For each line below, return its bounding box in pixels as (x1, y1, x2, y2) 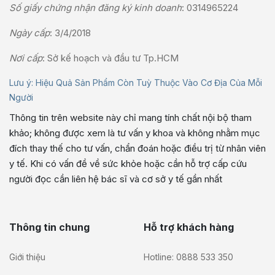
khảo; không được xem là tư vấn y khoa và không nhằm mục (9, 126, 260, 139)
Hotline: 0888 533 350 (144, 251, 233, 262)
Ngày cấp (9, 26, 50, 39)
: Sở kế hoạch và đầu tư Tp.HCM (42, 52, 179, 64)
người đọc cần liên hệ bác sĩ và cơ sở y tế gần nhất (9, 172, 222, 185)
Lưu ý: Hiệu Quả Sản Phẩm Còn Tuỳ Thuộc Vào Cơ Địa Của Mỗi (9, 77, 262, 88)
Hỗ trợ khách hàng (144, 220, 234, 233)
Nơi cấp (9, 52, 42, 64)
